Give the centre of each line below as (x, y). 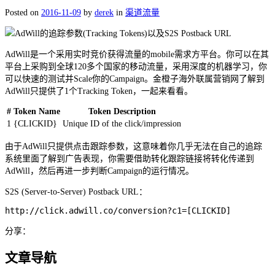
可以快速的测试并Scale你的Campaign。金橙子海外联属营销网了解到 (135, 79)
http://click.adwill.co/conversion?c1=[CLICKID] (118, 211)
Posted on (23, 13)
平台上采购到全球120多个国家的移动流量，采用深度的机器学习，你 (136, 67)
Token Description (122, 112)
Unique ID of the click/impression (122, 124)
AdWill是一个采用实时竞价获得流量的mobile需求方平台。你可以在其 (137, 55)
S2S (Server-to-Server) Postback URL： (76, 192)
